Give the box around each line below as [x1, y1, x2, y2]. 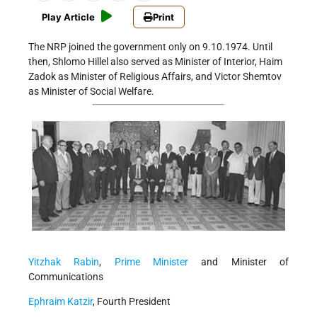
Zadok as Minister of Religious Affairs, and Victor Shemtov [28, 71, 282, 83]
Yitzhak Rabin [28, 256, 100, 268]
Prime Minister [114, 256, 189, 268]
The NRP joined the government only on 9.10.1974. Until [28, 41, 272, 53]
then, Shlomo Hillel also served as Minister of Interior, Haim [28, 56, 282, 68]
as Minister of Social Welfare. [28, 86, 154, 98]
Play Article [42, 11, 95, 23]
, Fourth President [93, 296, 171, 308]
